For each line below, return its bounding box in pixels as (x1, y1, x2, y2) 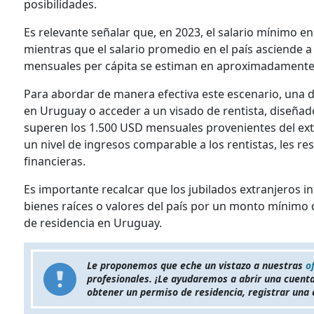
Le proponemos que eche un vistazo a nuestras (87, 259, 306, 273)
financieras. (24, 153, 86, 170)
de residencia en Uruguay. (24, 215, 162, 231)
